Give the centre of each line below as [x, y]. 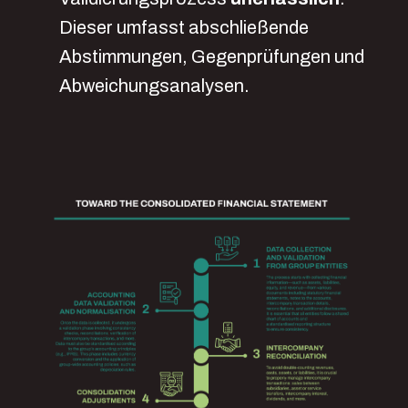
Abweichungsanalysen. [154, 86]
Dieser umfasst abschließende [184, 27]
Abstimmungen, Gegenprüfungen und [212, 56]
